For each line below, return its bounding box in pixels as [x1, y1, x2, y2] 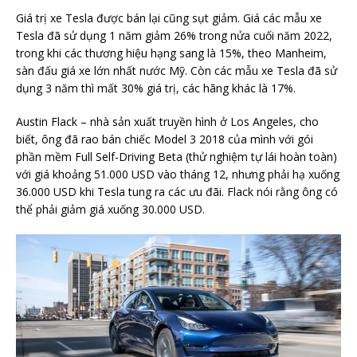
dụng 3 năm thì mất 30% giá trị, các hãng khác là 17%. [16, 80, 296, 96]
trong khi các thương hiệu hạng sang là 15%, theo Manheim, [16, 45, 327, 61]
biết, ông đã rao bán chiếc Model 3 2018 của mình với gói [16, 131, 313, 147]
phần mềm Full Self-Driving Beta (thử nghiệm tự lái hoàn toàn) [16, 149, 337, 165]
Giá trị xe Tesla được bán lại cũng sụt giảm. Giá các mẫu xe [16, 10, 322, 26]
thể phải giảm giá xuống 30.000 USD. [16, 202, 205, 218]
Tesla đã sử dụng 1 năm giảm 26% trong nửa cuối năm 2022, [16, 28, 332, 44]
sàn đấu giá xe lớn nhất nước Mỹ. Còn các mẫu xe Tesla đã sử [16, 63, 337, 79]
